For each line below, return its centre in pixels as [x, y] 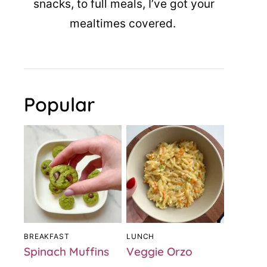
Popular [59, 104]
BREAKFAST [47, 236]
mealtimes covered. [124, 24]
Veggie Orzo [159, 252]
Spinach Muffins [66, 252]
